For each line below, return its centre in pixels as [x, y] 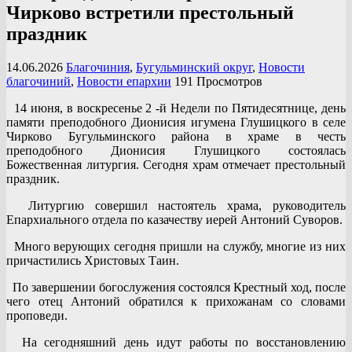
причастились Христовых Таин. [93, 260]
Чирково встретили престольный [150, 12]
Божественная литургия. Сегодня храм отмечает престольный [176, 164]
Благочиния [98, 67]
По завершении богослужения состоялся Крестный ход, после [176, 287]
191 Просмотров [218, 81]
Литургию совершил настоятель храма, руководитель [176, 205]
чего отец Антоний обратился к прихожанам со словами [176, 301]
